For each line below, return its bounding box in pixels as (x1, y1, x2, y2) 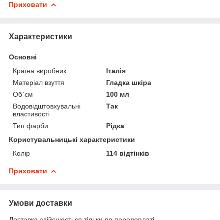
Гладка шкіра (106, 78, 152, 86)
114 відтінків (106, 149, 150, 157)
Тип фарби (13, 121, 48, 130)
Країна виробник (13, 66, 66, 75)
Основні (9, 53, 37, 61)
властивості (13, 110, 50, 118)
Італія (106, 66, 126, 75)
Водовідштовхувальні (13, 102, 81, 110)
